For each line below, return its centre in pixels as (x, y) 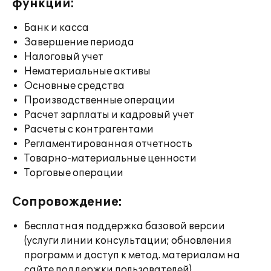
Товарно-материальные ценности (110, 158)
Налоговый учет (64, 57)
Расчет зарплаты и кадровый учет (109, 115)
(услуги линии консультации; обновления (128, 241)
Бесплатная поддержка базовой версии (125, 226)
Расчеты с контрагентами (89, 129)
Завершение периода (79, 42)
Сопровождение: (67, 202)
